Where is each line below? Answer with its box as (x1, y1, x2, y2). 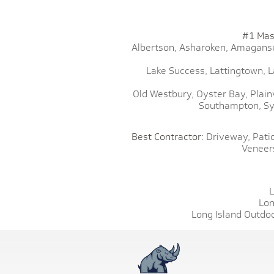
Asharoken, (179, 42, 228, 53)
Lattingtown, (210, 65, 265, 76)
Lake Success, (146, 65, 207, 76)
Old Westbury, (133, 88, 194, 100)
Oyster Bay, (196, 88, 248, 100)
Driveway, (206, 131, 250, 143)
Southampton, (198, 100, 261, 111)
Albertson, (131, 42, 177, 53)
